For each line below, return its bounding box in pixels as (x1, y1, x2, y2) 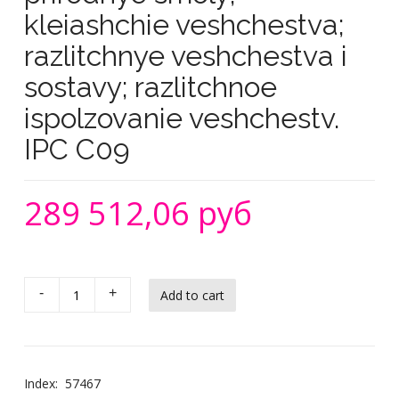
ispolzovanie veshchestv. (23, 102, 339, 134)
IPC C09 (23, 133, 130, 166)
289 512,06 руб (23, 191, 252, 235)
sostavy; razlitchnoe (23, 70, 277, 103)
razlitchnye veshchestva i (23, 39, 347, 72)
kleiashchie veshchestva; (23, 8, 344, 41)
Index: (23, 375, 58, 392)
